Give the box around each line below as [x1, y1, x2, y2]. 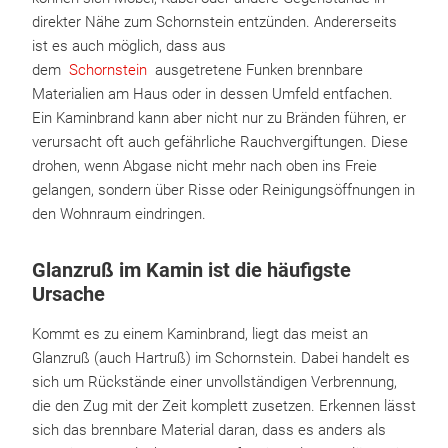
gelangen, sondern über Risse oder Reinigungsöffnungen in [32, 181, 415, 199]
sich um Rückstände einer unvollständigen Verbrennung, [32, 373, 397, 391]
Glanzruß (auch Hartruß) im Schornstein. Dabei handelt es [32, 349, 410, 367]
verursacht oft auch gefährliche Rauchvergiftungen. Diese [32, 133, 408, 151]
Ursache [32, 282, 115, 306]
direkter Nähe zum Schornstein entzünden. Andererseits [32, 13, 397, 31]
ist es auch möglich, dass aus [32, 37, 226, 55]
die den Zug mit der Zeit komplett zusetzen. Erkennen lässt [32, 397, 416, 415]
